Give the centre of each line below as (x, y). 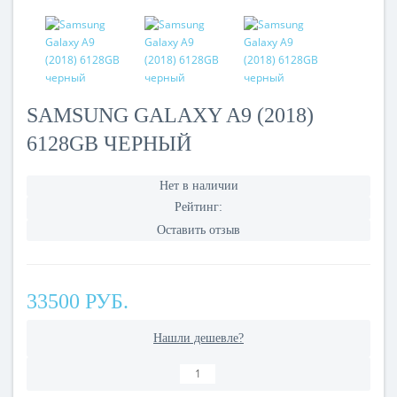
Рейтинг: (198, 207)
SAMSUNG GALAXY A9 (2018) (170, 115)
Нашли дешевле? (198, 338)
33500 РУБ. (78, 301)
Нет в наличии (198, 186)
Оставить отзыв (198, 230)
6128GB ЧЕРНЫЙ (109, 144)
